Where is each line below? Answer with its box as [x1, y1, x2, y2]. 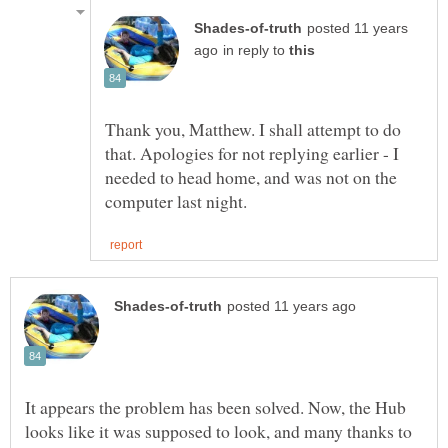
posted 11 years [307, 20, 408, 36]
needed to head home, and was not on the [105, 164, 397, 189]
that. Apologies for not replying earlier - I [105, 140, 399, 165]
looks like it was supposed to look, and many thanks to [25, 419, 412, 444]
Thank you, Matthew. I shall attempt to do [105, 116, 401, 141]
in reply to [223, 42, 289, 58]
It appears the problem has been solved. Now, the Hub [25, 395, 406, 420]
